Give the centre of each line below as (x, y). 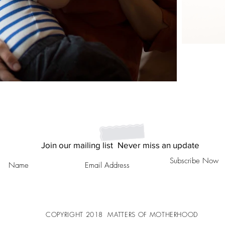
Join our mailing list (77, 145)
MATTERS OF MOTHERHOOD (153, 214)
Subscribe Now (194, 161)
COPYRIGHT (66, 214)
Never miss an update (158, 145)
